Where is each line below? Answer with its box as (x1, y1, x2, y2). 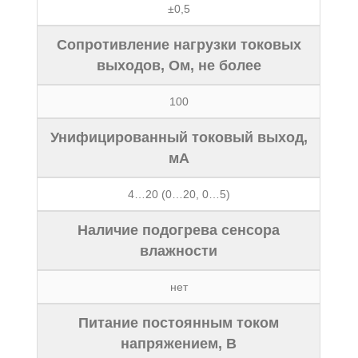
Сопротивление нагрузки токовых (56, 37, 301, 53)
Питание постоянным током (78, 315, 280, 331)
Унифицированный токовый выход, (50, 129, 308, 145)
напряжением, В (121, 336, 237, 352)
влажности (140, 243, 218, 259)
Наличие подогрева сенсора (78, 222, 280, 238)
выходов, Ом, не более (96, 58, 261, 74)
